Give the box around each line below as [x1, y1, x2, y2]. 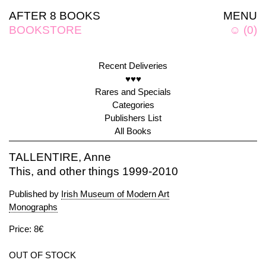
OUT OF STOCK [9, 250, 76, 260]
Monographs [9, 202, 58, 212]
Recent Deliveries [99, 61, 167, 71]
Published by [9, 189, 61, 199]
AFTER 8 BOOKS [9, 9, 100, 22]
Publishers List [104, 113, 161, 123]
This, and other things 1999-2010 [9, 165, 178, 178]
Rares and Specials [95, 87, 171, 97]
